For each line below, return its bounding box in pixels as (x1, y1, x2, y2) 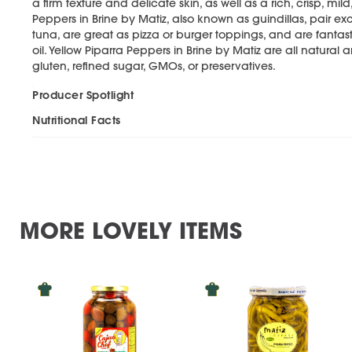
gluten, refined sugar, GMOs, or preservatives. (32, 58, 276, 74)
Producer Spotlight (32, 87, 134, 103)
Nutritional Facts (32, 112, 121, 128)
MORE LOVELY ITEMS (20, 215, 242, 245)
